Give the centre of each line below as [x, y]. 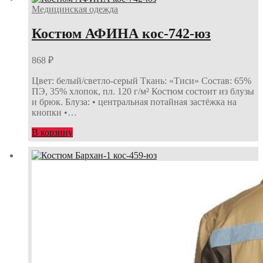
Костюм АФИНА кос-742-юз [121, 34]
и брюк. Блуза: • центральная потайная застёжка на [134, 102]
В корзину [52, 133]
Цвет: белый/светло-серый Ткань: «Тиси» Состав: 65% [141, 81]
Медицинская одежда [75, 9]
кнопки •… [54, 113]
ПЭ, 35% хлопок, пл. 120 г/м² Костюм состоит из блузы [143, 92]
